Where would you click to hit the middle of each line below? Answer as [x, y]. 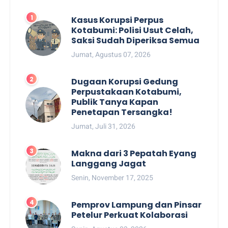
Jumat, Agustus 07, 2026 [111, 54]
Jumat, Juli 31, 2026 [104, 126]
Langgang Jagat [109, 163]
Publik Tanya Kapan [115, 102]
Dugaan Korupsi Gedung [125, 81]
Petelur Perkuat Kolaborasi [130, 215]
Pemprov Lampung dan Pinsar [137, 205]
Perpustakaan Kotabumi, [127, 92]
